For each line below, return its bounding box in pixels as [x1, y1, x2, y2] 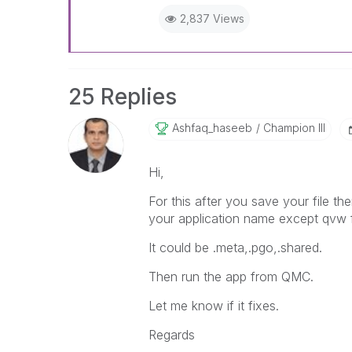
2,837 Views [179, 12, 244, 25]
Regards [148, 327, 195, 343]
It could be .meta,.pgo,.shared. [148, 240, 322, 255]
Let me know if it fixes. [148, 298, 279, 313]
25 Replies [68, 83, 177, 110]
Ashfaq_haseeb [171, 121, 252, 134]
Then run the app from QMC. [148, 269, 313, 284]
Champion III [259, 121, 325, 134]
